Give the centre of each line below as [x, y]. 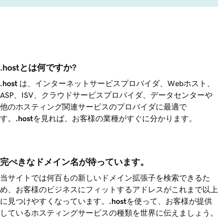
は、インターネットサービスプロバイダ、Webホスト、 [116, 83]
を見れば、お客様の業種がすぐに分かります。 [115, 118]
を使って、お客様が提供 [169, 201]
